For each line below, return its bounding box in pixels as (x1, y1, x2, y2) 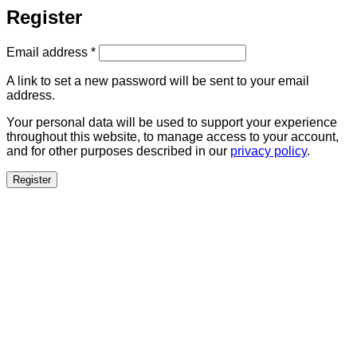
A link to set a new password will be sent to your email (6, 74, 309, 88)
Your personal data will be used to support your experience (6, 116, 337, 130)
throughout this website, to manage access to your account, (6, 130, 339, 144)
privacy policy (230, 144, 307, 159)
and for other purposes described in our (6, 144, 230, 159)
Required (95, 44, 147, 58)
